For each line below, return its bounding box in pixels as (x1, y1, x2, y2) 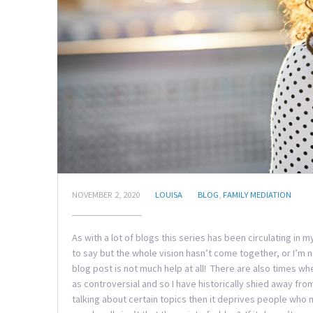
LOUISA (155, 189, 182, 201)
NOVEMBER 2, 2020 (72, 189, 140, 201)
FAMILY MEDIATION (223, 189, 291, 201)
